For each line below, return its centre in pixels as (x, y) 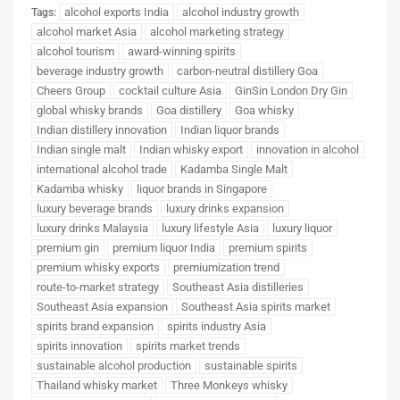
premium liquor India (164, 247)
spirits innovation (79, 346)
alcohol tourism (75, 51)
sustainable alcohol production (114, 365)
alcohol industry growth (241, 12)
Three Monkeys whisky (229, 385)
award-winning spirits (182, 51)
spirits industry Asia (217, 326)
